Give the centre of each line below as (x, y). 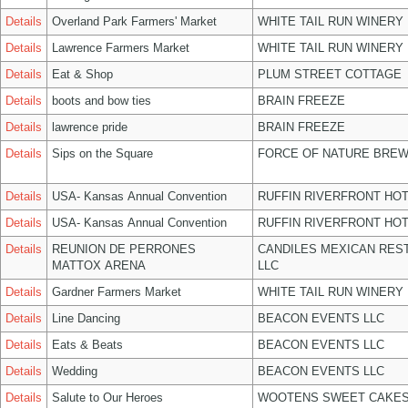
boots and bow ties (102, 101)
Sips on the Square (102, 153)
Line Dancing (86, 318)
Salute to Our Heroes (107, 398)
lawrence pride (90, 127)
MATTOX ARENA (99, 265)
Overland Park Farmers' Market (134, 21)
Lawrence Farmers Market (121, 48)
